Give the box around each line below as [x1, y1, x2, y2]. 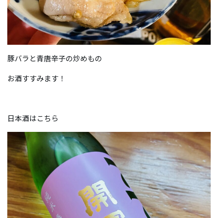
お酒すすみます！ [7, 73, 66, 84]
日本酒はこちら [7, 113, 58, 124]
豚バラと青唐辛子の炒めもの [7, 53, 102, 64]
